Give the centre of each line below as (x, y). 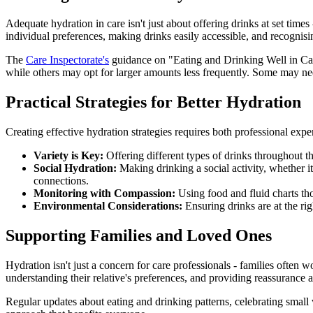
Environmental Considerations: (108, 205)
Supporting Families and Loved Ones (139, 235)
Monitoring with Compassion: (104, 193)
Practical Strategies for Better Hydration (153, 102)
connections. (61, 180)
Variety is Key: (68, 155)
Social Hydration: (75, 168)
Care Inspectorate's (67, 59)
